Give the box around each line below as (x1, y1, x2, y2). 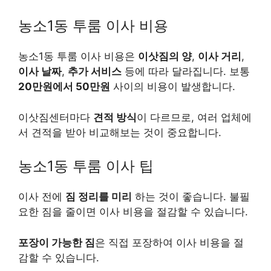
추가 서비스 (68, 65, 122, 78)
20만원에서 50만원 (18, 80, 110, 93)
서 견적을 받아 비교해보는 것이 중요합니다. (18, 126, 221, 139)
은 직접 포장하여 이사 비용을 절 (95, 236, 244, 249)
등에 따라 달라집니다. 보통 (122, 65, 250, 78)
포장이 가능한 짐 (18, 236, 95, 249)
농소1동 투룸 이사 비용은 (18, 50, 138, 63)
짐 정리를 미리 (65, 191, 132, 203)
